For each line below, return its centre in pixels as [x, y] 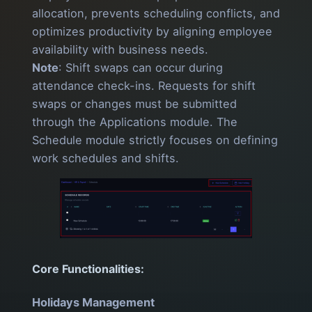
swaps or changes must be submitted [134, 104]
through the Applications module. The [135, 122]
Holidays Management [93, 302]
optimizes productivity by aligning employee [152, 32]
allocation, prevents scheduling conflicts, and [156, 14]
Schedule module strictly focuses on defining [155, 140]
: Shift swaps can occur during [141, 68]
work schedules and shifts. [106, 158]
